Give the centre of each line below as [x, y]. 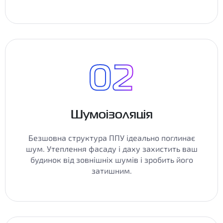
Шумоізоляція [111, 114]
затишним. [111, 170]
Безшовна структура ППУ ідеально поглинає [111, 138]
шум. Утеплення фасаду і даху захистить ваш [111, 149]
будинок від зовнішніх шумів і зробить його [111, 160]
